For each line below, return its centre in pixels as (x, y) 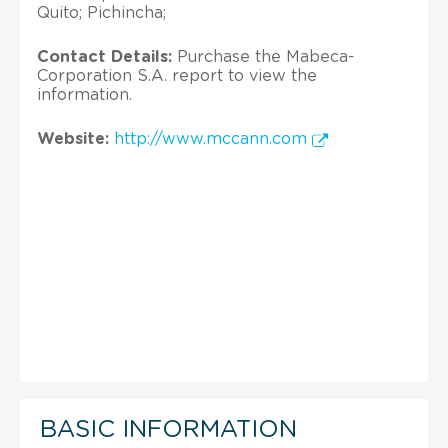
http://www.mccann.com (213, 138)
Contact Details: (104, 56)
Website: (73, 138)
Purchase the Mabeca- (263, 56)
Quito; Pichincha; (101, 12)
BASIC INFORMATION (168, 429)
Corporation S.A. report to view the (177, 75)
